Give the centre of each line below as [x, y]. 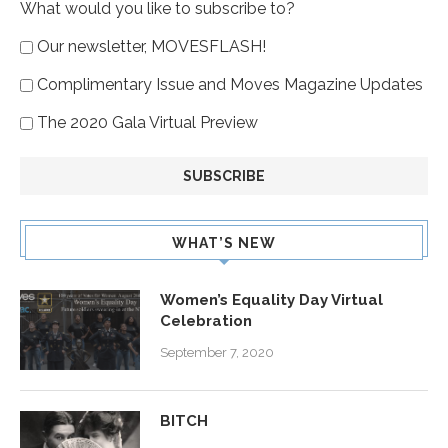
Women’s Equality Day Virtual [271, 299]
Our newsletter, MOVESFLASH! [151, 46]
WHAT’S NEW [224, 242]
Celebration [206, 320]
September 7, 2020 [217, 352]
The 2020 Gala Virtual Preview [147, 122]
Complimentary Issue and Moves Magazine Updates [230, 84]
